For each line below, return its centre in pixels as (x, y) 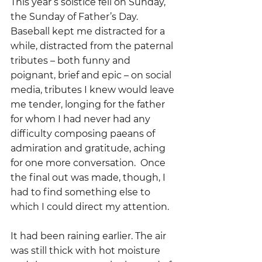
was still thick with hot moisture (87, 251)
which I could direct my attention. (90, 207)
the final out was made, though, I (89, 177)
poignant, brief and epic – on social (92, 75)
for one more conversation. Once (89, 163)
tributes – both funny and (72, 61)
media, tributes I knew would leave (94, 90)
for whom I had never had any (82, 119)
